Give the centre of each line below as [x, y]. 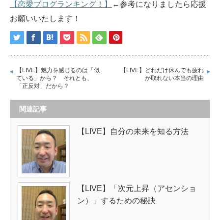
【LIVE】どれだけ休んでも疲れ [162, 70]
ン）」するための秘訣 [116, 201]
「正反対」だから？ [43, 86]
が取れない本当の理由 [174, 78]
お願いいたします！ [45, 19]
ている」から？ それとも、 [55, 78]
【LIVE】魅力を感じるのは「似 [58, 70]
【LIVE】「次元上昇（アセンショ [137, 189]
